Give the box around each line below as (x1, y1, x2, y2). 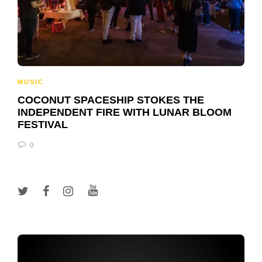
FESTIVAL (18, 118, 68, 130)
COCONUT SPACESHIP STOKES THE (18, 94, 204, 106)
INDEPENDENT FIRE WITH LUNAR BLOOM (18, 106, 232, 118)
